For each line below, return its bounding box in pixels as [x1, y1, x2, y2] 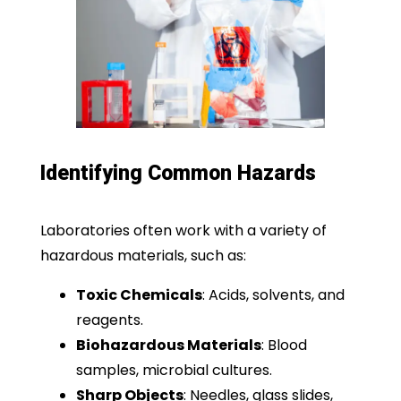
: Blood [260, 334, 307, 355]
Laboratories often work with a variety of [39, 219, 327, 241]
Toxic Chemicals [75, 284, 202, 305]
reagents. [75, 309, 143, 330]
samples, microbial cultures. [75, 359, 272, 380]
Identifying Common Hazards [39, 160, 316, 185]
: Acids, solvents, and [201, 284, 345, 305]
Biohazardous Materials [75, 334, 261, 355]
